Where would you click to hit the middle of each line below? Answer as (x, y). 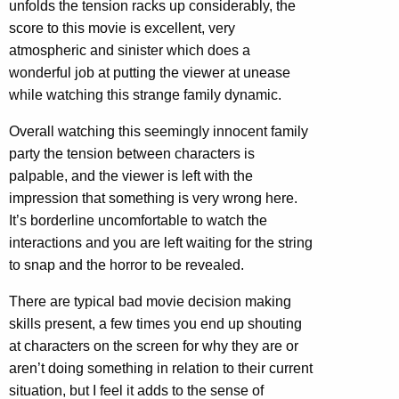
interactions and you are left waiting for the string (161, 242)
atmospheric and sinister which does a (130, 50)
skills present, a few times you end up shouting (155, 323)
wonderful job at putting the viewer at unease (150, 72)
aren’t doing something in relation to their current (161, 368)
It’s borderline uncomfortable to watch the (138, 220)
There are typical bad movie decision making (150, 301)
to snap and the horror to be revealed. (126, 265)
